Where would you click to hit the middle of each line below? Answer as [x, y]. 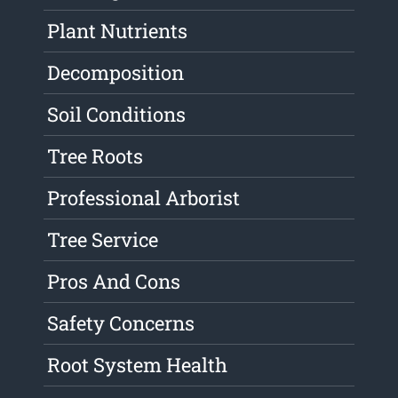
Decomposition [116, 73]
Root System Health [138, 365]
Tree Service [103, 240]
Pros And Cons [114, 282]
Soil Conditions [117, 115]
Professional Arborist [144, 198]
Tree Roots [96, 156]
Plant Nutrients [118, 31]
